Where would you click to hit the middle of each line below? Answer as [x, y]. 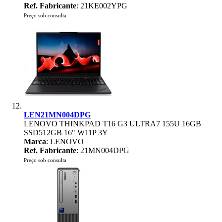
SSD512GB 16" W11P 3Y [66, 133]
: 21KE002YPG [102, 6]
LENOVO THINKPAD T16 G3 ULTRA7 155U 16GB [112, 124]
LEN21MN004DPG [57, 115]
